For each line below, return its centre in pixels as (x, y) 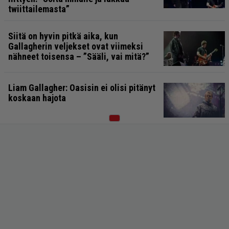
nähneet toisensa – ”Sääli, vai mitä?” (79, 57)
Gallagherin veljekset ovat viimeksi (76, 47)
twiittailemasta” (39, 9)
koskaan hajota (37, 98)
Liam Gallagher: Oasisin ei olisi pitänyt (82, 88)
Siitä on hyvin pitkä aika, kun (63, 36)
